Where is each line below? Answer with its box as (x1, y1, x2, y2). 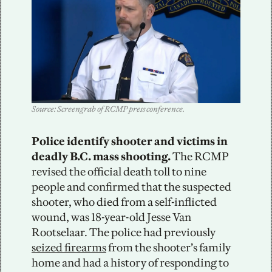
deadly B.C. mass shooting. (32, 149, 171, 164)
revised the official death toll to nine (32, 165, 206, 179)
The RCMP (171, 149, 229, 164)
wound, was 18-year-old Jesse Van (32, 210, 191, 225)
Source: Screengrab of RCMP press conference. (32, 104, 185, 114)
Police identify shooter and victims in (32, 134, 228, 149)
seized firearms (32, 240, 106, 255)
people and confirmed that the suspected (32, 180, 231, 194)
